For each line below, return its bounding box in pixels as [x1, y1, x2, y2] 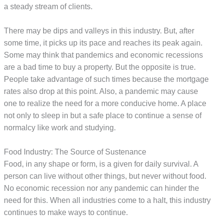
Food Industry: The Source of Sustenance [4, 147, 147, 156]
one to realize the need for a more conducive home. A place [4, 99, 207, 108]
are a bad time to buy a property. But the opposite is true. [4, 62, 196, 71]
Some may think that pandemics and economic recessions [4, 50, 203, 59]
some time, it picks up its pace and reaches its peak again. [4, 38, 203, 47]
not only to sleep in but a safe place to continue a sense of [4, 111, 202, 120]
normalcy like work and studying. [4, 123, 116, 132]
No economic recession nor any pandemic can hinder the [4, 184, 200, 192]
